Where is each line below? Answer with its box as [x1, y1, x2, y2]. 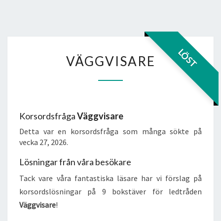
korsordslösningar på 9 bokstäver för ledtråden [19, 186, 202, 196]
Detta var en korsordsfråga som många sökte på [19, 126, 202, 136]
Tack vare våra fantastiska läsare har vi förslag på [19, 173, 202, 183]
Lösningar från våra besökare [19, 156, 131, 167]
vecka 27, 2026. [19, 137, 68, 147]
